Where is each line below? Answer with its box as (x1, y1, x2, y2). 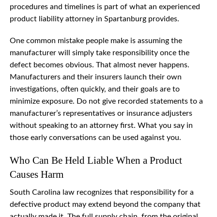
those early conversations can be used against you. (10, 134, 181, 142)
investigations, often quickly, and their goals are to (10, 85, 180, 93)
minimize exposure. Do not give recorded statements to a (10, 97, 203, 106)
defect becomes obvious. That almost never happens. (10, 61, 189, 69)
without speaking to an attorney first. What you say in (10, 122, 193, 130)
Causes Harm (10, 169, 63, 181)
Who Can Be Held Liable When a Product (10, 155, 182, 167)
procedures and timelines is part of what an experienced (10, 3, 200, 11)
